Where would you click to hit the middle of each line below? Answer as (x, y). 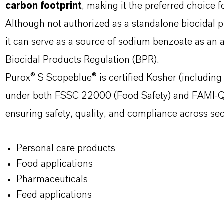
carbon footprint (43, 6)
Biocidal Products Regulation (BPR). (82, 60)
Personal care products (66, 148)
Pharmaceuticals (52, 179)
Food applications (54, 164)
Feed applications (54, 195)
